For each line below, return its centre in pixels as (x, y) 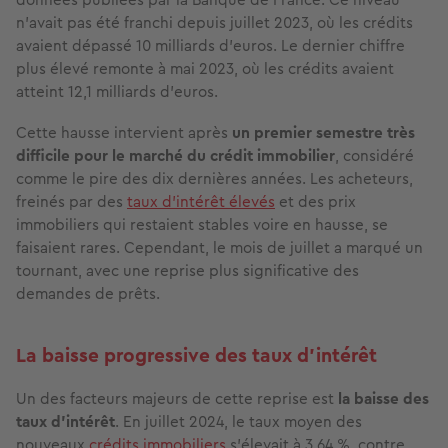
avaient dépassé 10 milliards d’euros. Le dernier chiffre (210, 46)
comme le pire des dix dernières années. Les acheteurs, (214, 179)
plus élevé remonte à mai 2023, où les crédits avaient (205, 69)
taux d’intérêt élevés (201, 202)
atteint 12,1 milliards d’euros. (117, 92)
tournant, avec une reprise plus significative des (187, 271)
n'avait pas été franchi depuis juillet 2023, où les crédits (214, 23)
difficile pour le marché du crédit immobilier (175, 156)
